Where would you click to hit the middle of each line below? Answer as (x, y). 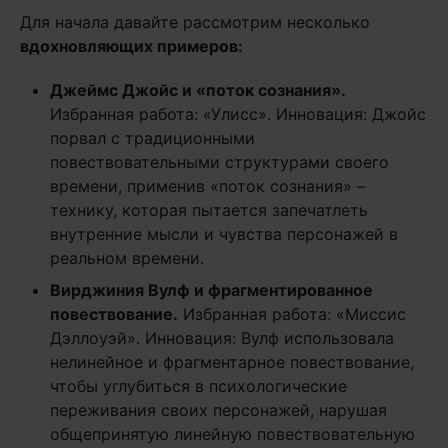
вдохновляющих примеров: (131, 46)
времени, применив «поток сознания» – (207, 186)
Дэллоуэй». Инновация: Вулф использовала (222, 338)
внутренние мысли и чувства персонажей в (224, 234)
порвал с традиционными (152, 138)
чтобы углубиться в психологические (198, 386)
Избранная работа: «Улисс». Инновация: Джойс (238, 114)
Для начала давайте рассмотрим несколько (195, 22)
